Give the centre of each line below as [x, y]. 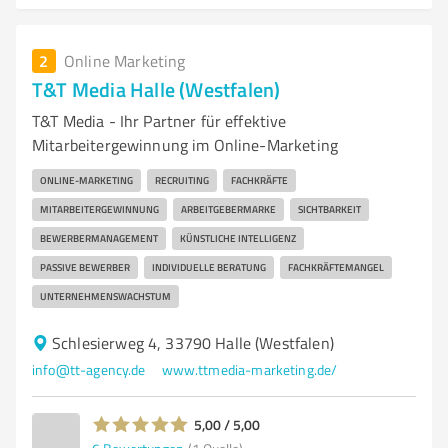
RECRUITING [182, 180]
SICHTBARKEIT [329, 209]
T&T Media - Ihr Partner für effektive [159, 121]
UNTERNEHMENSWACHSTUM [105, 296]
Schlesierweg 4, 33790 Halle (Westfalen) [193, 343]
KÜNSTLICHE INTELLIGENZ [238, 238]
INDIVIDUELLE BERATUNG [209, 267]
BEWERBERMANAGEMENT [99, 238]
